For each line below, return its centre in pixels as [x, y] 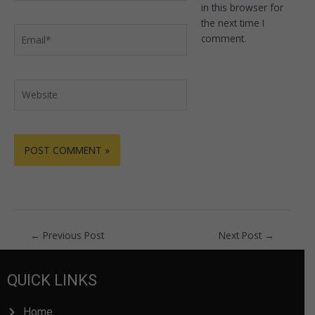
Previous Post [72, 236]
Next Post [242, 236]
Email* [28, 31]
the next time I [232, 23]
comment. [223, 39]
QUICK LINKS [52, 281]
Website [31, 86]
